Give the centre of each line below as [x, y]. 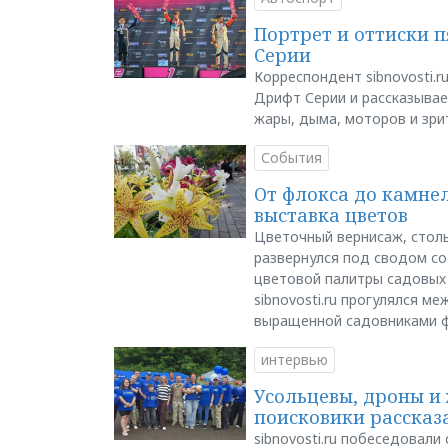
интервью [294, 359]
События [291, 157]
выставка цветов [330, 214]
